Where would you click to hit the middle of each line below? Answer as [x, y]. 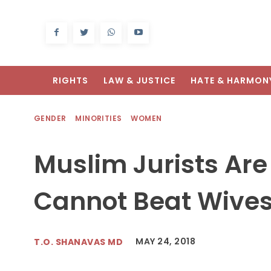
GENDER [50, 119]
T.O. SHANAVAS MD [78, 242]
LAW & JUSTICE [139, 81]
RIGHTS [70, 81]
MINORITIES [99, 119]
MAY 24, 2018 [165, 242]
